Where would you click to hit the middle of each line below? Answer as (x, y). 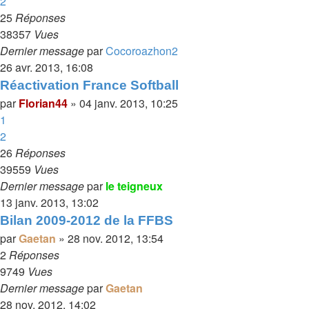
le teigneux (134, 186)
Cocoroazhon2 (142, 51)
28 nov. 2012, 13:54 (116, 238)
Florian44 (43, 103)
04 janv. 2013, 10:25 (129, 103)
